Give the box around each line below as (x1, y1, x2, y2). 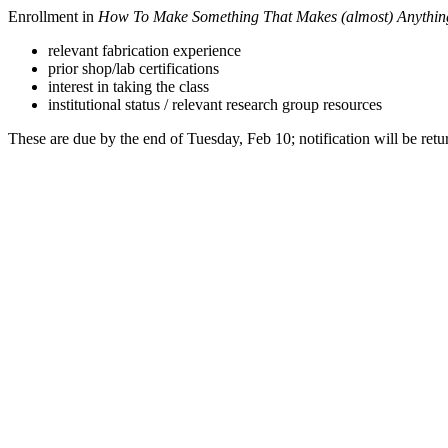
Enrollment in (8, 8, 98, 25)
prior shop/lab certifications (48, 60, 219, 77)
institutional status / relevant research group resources (48, 96, 382, 113)
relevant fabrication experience (48, 42, 241, 59)
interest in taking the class (48, 78, 209, 95)
